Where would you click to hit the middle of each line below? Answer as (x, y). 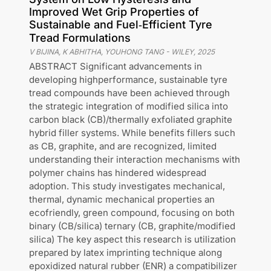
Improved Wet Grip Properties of (114, 12)
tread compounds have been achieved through (129, 93)
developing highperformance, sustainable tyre (128, 80)
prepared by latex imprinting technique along (126, 253)
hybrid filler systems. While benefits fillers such (132, 133)
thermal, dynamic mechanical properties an (122, 199)
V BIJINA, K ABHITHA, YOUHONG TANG (96, 52)
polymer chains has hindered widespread (118, 173)
